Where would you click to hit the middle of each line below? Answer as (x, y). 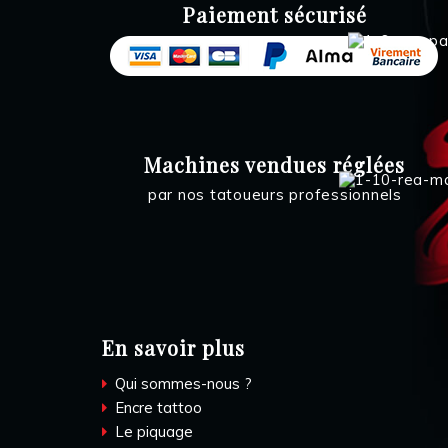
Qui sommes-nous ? (181, 383)
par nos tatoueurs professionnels (274, 194)
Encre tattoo (156, 407)
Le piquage (152, 431)
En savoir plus (173, 347)
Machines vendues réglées (275, 164)
